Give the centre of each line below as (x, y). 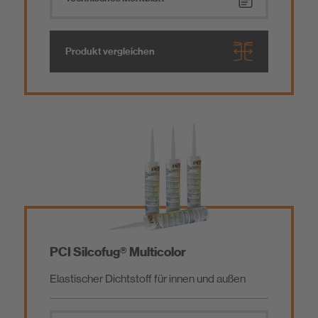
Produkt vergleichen (110, 51)
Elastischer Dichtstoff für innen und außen (148, 279)
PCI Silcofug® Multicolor (118, 252)
